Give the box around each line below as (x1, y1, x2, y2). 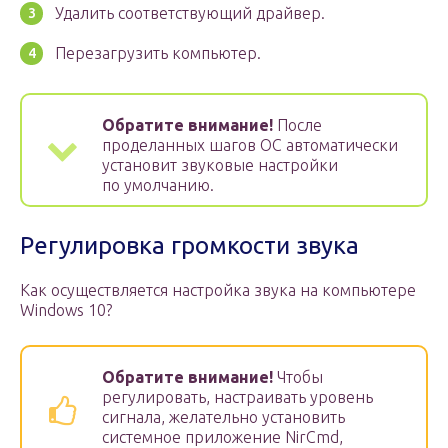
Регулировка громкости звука (20, 232, 359, 260)
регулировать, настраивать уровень (102, 388, 373, 407)
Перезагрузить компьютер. (55, 44, 261, 63)
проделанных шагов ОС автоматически (102, 136, 398, 155)
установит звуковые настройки (102, 156, 338, 175)
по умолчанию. (102, 176, 214, 195)
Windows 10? (20, 301, 112, 320)
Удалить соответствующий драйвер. (55, 4, 325, 23)
